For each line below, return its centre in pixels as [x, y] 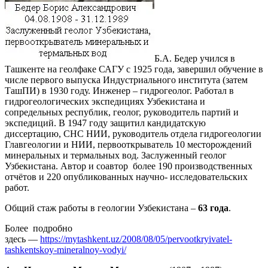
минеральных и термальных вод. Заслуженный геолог [116, 155]
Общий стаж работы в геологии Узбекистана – [101, 208]
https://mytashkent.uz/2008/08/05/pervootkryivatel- [136, 239]
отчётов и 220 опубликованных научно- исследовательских [126, 176]
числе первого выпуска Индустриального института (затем [126, 80]
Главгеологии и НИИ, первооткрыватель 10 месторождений [128, 144]
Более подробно [39, 228]
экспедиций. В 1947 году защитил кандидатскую [105, 123]
